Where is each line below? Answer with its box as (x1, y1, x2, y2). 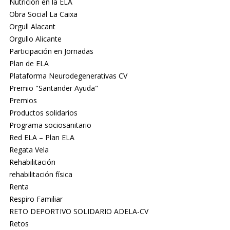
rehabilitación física (9, 169, 72, 180)
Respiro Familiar (9, 194, 63, 204)
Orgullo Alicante (9, 34, 62, 44)
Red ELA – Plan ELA (9, 132, 74, 143)
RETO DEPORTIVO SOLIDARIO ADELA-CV (9, 206, 148, 217)
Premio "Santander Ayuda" (9, 83, 98, 93)
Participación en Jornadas (9, 46, 93, 56)
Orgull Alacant (9, 22, 55, 32)
